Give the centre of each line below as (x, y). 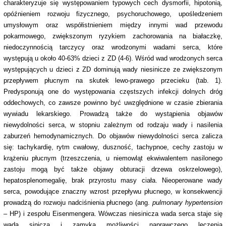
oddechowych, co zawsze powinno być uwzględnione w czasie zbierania (113, 103)
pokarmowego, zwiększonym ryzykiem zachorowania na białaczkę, (113, 36)
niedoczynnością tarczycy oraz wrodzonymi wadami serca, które (113, 47)
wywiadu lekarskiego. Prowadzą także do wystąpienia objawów (113, 114)
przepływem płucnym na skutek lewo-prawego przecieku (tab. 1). (113, 81)
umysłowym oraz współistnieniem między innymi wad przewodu (113, 25)
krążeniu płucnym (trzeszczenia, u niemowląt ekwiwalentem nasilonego (113, 158)
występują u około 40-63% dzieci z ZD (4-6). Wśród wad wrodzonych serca (113, 59)
